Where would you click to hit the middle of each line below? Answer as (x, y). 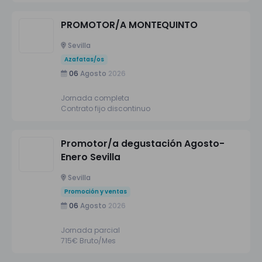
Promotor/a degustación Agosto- (143, 143)
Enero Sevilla (91, 157)
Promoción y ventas (96, 191)
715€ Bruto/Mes (88, 240)
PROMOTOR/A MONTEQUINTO (129, 25)
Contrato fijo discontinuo (106, 108)
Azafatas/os (84, 59)
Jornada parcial (90, 230)
